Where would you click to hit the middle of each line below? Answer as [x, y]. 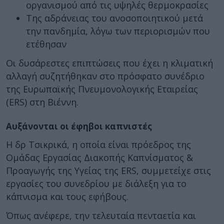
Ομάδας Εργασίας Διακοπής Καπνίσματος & [99, 157]
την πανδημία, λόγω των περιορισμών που [118, 31]
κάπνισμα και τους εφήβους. [67, 196]
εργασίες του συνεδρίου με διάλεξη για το [96, 183]
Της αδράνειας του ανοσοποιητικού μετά [114, 18]
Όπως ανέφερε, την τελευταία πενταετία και [101, 215]
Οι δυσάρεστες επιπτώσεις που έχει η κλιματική [109, 63]
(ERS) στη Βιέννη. [42, 102]
